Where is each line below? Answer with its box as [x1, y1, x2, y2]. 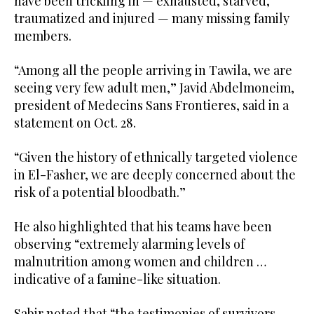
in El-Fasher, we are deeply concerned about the [14, 166, 296, 184]
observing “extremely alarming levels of [14, 235, 245, 253]
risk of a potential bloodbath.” [14, 184, 186, 201]
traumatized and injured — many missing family [14, 10, 289, 27]
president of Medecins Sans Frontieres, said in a [14, 97, 289, 114]
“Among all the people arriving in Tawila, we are [14, 62, 292, 79]
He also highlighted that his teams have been [14, 218, 272, 235]
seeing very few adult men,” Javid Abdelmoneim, [14, 79, 294, 97]
